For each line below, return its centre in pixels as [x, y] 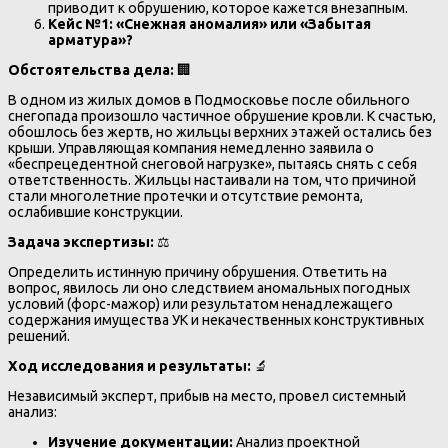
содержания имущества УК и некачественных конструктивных [216, 320]
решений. [39, 336]
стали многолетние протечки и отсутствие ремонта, [185, 195]
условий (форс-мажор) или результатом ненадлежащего [200, 304]
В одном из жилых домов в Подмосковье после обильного [209, 99]
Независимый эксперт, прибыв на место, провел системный [207, 396]
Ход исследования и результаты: [129, 366]
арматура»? [90, 39]
